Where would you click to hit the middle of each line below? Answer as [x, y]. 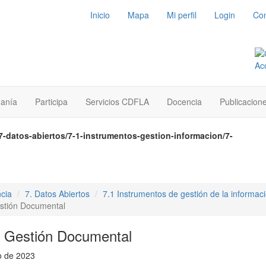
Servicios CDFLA [117, 102]
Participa [51, 102]
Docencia [184, 102]
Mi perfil [182, 15]
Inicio [100, 15]
